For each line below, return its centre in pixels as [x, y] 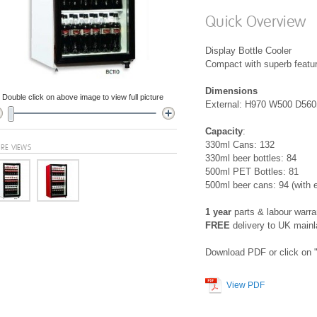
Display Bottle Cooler [248, 51]
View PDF [246, 285]
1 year [218, 212]
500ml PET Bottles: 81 [252, 172]
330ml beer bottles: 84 [251, 158]
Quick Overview [256, 22]
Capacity [224, 131]
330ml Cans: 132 [240, 145]
